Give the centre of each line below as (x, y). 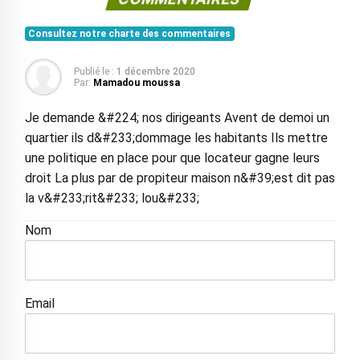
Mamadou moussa (136, 83)
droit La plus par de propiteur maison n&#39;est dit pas (180, 178)
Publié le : (94, 72)
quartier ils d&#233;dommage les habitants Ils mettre (176, 138)
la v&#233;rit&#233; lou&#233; (112, 198)
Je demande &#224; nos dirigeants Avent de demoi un (177, 118)
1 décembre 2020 (155, 72)
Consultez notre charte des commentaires (130, 34)
